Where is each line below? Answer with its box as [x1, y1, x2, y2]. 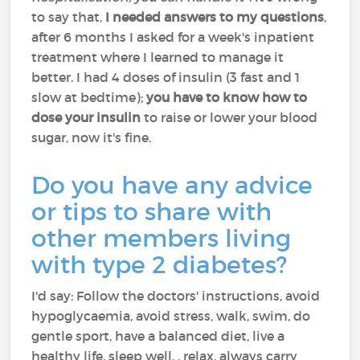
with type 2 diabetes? [31, 250, 288, 280]
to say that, [31, 9, 106, 25]
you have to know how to [146, 89, 308, 105]
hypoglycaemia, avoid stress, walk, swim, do [31, 308, 311, 324]
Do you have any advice [31, 170, 313, 200]
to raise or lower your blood [141, 109, 318, 125]
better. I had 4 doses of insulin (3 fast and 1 [31, 69, 301, 85]
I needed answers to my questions [105, 9, 325, 25]
